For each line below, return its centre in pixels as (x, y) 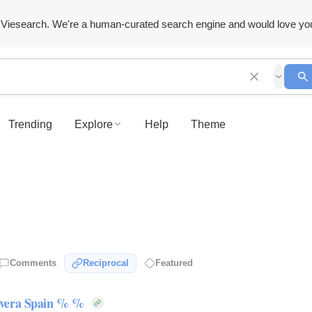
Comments (33, 263)
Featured (174, 263)
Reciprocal (106, 263)
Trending (30, 124)
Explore (94, 124)
